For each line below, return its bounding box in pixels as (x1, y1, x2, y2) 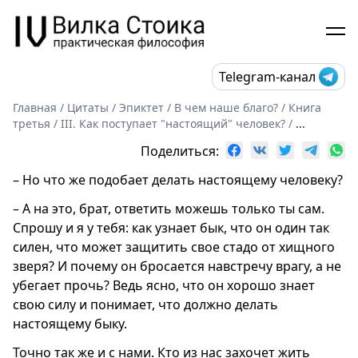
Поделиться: (141, 141, 225, 160)
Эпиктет (119, 99, 164, 115)
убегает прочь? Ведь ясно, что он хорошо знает (13, 276, 315, 294)
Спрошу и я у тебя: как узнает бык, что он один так (13, 218, 329, 237)
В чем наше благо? (174, 99, 278, 115)
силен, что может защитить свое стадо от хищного (13, 237, 335, 256)
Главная (13, 99, 57, 115)
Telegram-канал (219, 67, 316, 86)
